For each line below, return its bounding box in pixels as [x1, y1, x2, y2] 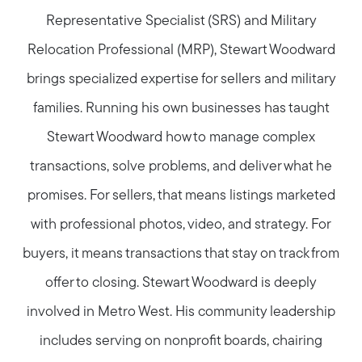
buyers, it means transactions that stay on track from [23, 246, 339, 263]
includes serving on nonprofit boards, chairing [40, 334, 322, 350]
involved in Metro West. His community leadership [27, 305, 335, 321]
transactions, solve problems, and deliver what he [30, 159, 332, 175]
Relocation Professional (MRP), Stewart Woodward [27, 43, 335, 59]
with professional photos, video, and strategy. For [31, 217, 331, 234]
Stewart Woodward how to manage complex [47, 130, 315, 146]
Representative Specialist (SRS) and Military [45, 14, 317, 30]
